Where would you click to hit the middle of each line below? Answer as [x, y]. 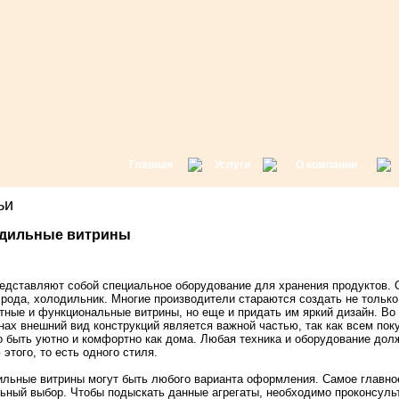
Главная [151, 165]
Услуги [232, 165]
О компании [326, 165]
